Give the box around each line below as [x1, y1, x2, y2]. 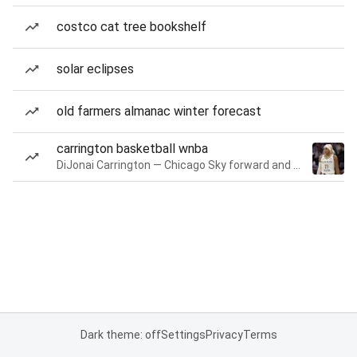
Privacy [205, 328, 243, 341]
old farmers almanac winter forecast [57, 104, 261, 119]
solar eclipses [57, 61, 134, 76]
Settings [160, 328, 206, 341]
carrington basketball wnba [57, 141, 208, 156]
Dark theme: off [80, 328, 161, 341]
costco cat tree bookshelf [57, 19, 206, 34]
